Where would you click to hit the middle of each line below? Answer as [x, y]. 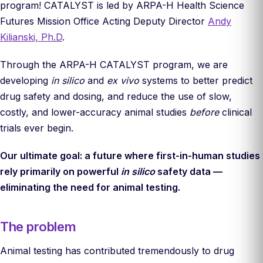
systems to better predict [196, 80]
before [204, 112]
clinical [235, 112]
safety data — [189, 171]
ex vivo [123, 80]
